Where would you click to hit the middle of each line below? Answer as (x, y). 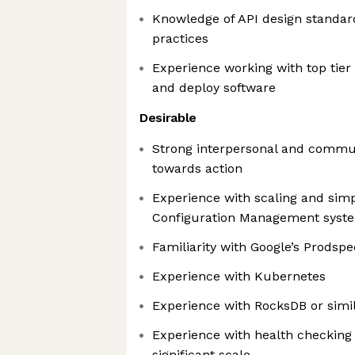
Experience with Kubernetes (239, 276)
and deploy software (214, 88)
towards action (197, 168)
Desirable (168, 118)
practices (180, 38)
